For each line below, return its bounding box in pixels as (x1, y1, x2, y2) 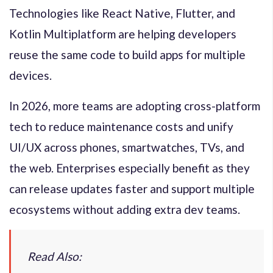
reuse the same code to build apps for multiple (9, 47, 246, 62)
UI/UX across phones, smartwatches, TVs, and (9, 140, 244, 154)
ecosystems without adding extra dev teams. (9, 202, 240, 216)
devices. (9, 68, 52, 82)
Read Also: (27, 249, 82, 263)
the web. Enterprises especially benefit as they (9, 160, 250, 175)
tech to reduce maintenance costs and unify (9, 119, 233, 133)
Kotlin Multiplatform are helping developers (9, 26, 236, 41)
